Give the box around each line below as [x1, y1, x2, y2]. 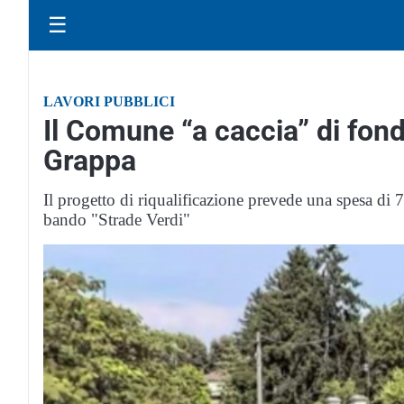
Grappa [43, 143, 136, 178]
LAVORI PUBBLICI [43, 94, 175, 109]
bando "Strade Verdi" [43, 210, 190, 229]
